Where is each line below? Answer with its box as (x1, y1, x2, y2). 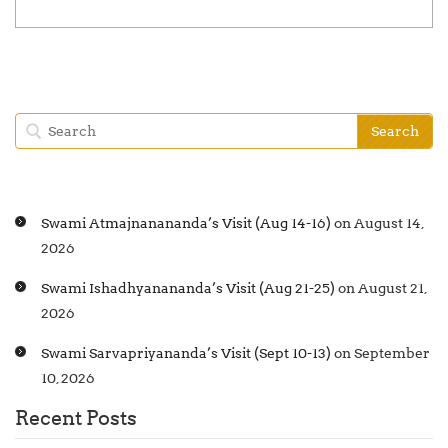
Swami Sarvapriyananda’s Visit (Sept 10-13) (41, 345, 331, 361)
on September (331, 345, 430, 361)
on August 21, (335, 280, 428, 296)
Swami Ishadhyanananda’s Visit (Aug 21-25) (41, 280, 335, 296)
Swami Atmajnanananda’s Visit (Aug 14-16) (41, 215, 331, 231)
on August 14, (331, 215, 425, 231)
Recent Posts (15, 406, 137, 430)
